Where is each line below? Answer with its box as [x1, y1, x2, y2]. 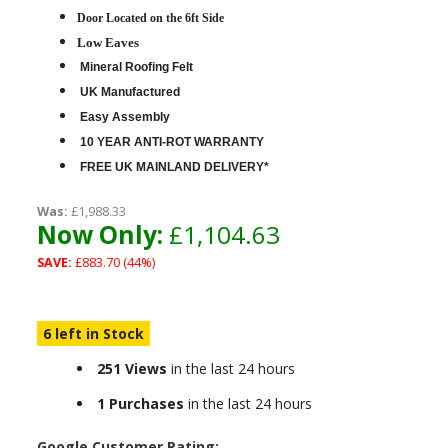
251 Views [96, 359, 167, 378]
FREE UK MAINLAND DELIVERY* [79, 160, 269, 174]
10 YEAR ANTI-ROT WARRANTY [79, 135, 264, 149]
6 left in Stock [42, 324, 144, 343]
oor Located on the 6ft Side [85, 11, 224, 25]
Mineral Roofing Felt [79, 60, 193, 74]
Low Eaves [76, 35, 139, 50]
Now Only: [36, 218, 163, 251]
